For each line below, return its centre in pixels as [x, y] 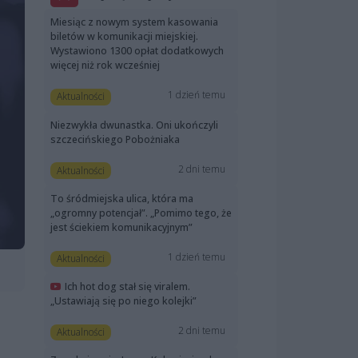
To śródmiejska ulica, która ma [122, 198]
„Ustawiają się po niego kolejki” [123, 300]
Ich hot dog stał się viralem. [127, 286]
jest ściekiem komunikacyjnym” [121, 227]
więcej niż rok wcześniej [105, 66]
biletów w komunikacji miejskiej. [124, 37]
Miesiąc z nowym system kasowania [134, 22]
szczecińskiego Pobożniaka [115, 139]
